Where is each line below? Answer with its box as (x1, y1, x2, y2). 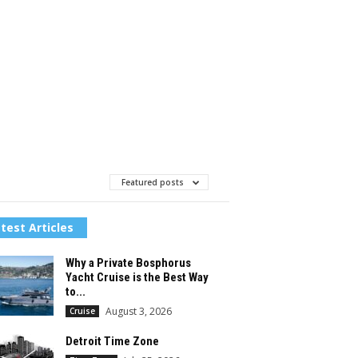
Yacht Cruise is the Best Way (65, 270, 209, 284)
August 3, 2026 (105, 304, 172, 318)
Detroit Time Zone (65, 334, 159, 348)
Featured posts (121, 177, 186, 188)
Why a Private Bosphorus (65, 256, 191, 270)
